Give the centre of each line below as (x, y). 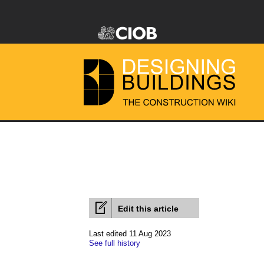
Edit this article (148, 209)
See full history (115, 243)
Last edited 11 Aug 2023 (130, 234)
